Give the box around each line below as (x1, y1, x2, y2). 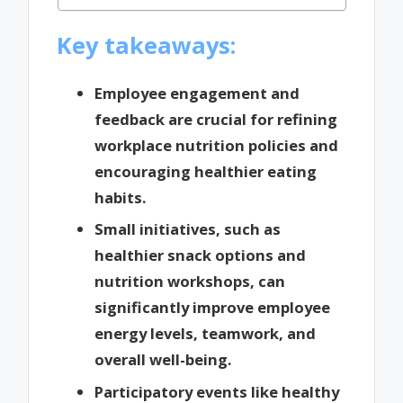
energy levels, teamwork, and (94, 323, 316, 345)
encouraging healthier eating (94, 160, 317, 182)
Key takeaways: (57, 29, 237, 60)
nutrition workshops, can (94, 271, 285, 292)
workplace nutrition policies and (94, 134, 338, 156)
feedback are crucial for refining (94, 108, 337, 130)
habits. (94, 186, 146, 208)
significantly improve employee (94, 297, 330, 318)
